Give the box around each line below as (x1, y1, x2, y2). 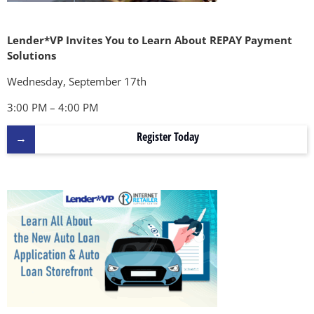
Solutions (7, 48, 56, 62)
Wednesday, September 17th (7, 74, 146, 88)
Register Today (136, 128, 199, 144)
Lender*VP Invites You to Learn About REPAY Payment (7, 32, 292, 47)
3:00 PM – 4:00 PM (7, 100, 98, 114)
